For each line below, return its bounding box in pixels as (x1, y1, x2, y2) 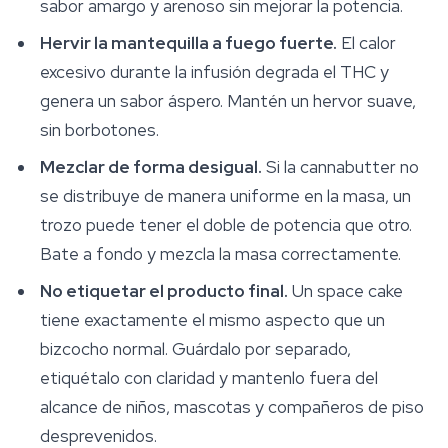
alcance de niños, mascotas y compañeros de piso (40, 396, 424, 419)
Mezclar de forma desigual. (40, 156, 262, 179)
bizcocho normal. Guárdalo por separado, (40, 338, 351, 361)
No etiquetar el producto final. (40, 280, 288, 303)
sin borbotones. (40, 119, 159, 142)
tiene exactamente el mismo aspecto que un (40, 309, 385, 332)
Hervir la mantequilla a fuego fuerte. (40, 32, 337, 55)
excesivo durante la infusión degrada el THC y (40, 61, 389, 84)
